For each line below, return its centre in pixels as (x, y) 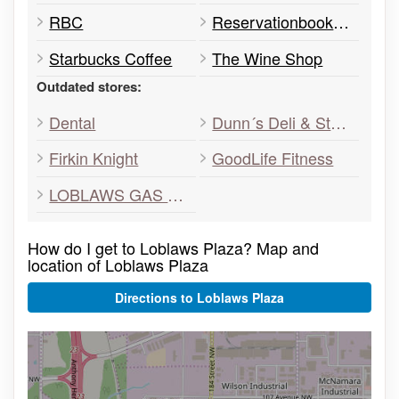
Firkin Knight (94, 158)
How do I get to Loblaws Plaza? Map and (173, 248)
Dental (73, 122)
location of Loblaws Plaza (118, 265)
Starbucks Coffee (111, 57)
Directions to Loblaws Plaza (199, 297)
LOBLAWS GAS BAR (176, 194)
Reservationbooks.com (342, 22)
